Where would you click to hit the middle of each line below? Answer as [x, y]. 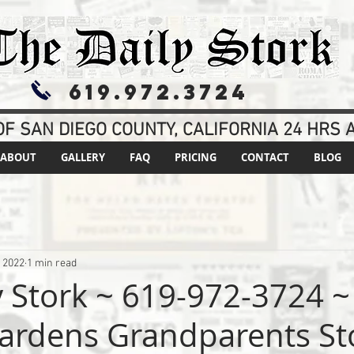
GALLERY [83, 157]
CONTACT [265, 157]
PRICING [195, 157]
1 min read [52, 263]
